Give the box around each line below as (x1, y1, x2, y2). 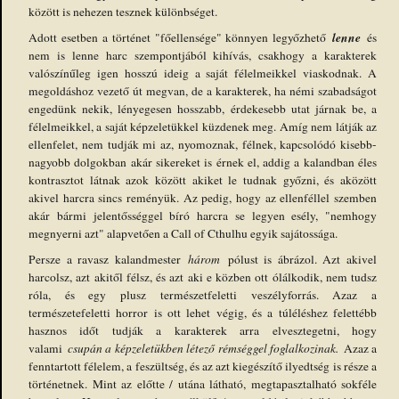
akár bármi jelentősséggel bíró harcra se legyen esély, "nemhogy (28, 207, 377, 224)
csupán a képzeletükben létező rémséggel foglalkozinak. (67, 339, 344, 356)
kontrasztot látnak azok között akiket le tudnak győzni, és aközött (28, 171, 377, 188)
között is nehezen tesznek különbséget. (28, 3, 217, 20)
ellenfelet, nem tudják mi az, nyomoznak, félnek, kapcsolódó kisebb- (28, 135, 377, 152)
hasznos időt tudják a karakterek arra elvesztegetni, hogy (28, 322, 377, 338)
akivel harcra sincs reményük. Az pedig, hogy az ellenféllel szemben (28, 189, 377, 206)
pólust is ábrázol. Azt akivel (227, 250, 378, 267)
